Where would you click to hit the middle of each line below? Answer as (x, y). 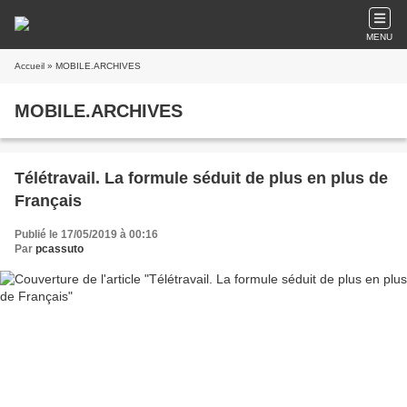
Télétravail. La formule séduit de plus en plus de (201, 178)
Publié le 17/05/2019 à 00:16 (86, 234)
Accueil (30, 66)
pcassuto (60, 249)
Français (48, 201)
